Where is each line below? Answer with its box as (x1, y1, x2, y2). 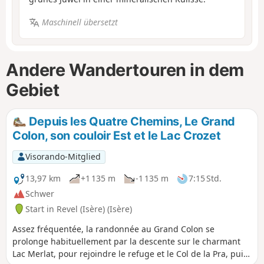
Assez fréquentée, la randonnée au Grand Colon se (12, 223, 214, 235)
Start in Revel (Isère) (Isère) (25, 203, 132, 214)
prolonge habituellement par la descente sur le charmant (12, 235, 240, 247)
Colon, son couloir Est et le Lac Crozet (12, 128, 221, 143)
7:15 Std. (189, 173, 222, 184)
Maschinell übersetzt (41, 16, 118, 28)
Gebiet (6, 79, 60, 100)
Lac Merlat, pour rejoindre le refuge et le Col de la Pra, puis (12, 247, 247, 259)
